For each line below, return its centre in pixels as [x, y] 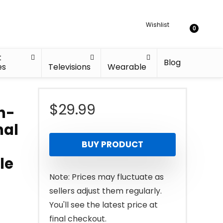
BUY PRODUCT [112, 144]
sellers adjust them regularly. [106, 191]
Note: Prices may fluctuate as [107, 177]
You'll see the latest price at [104, 205]
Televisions [70, 67]
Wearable [127, 67]
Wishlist [158, 24]
